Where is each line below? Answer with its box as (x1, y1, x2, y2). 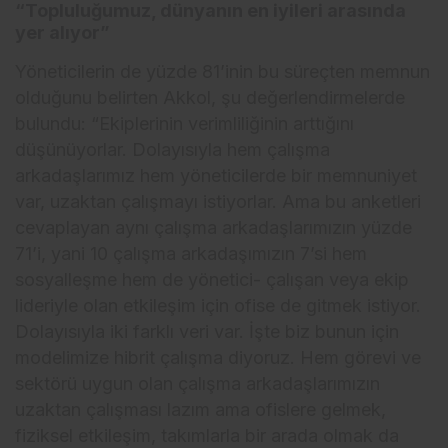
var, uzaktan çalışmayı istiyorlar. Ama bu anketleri (15, 191, 422, 213)
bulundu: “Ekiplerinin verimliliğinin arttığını (15, 113, 355, 135)
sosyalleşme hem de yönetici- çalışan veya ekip (15, 269, 410, 291)
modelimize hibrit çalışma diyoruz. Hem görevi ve (15, 347, 422, 369)
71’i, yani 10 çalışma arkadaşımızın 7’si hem (15, 243, 368, 265)
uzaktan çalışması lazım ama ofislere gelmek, (15, 399, 387, 421)
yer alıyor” (15, 22, 110, 44)
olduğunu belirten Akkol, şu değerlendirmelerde (15, 87, 406, 109)
